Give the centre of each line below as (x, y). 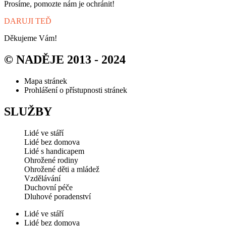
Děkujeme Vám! (31, 38)
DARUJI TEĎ (28, 21)
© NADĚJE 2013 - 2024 (65, 59)
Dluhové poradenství (58, 196)
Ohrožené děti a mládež (62, 169)
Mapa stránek (46, 81)
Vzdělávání (42, 178)
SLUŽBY (28, 111)
